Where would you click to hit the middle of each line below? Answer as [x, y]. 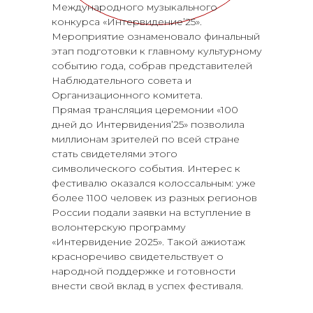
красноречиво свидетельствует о [138, 256]
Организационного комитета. [127, 95]
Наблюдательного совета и [122, 80]
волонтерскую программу [119, 227]
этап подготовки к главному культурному [157, 51]
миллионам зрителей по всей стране [146, 139]
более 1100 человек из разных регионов [154, 198]
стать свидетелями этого [115, 154]
